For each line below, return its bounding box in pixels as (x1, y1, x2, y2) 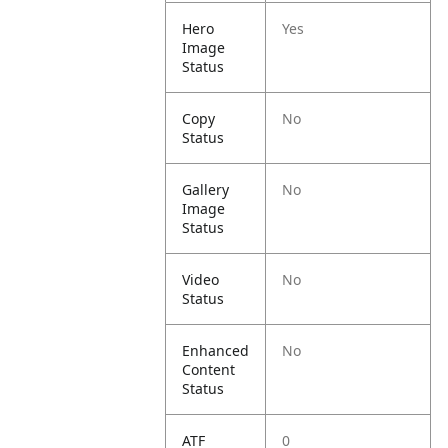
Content (182, 360, 236, 379)
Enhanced (182, 341, 250, 360)
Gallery (182, 180, 230, 199)
